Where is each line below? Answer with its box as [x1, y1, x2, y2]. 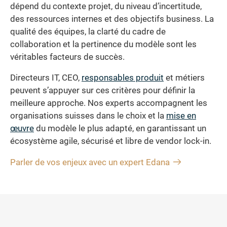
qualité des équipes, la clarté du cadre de [10, 26, 166, 36]
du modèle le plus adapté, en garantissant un [34, 124, 206, 134]
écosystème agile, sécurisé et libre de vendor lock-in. [10, 136, 211, 146]
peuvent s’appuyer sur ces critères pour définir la [10, 86, 195, 96]
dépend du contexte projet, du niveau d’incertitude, [10, 1, 202, 11]
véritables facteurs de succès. [10, 52, 125, 62]
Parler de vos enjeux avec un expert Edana [10, 157, 170, 167]
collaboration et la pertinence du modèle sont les [10, 39, 197, 49]
